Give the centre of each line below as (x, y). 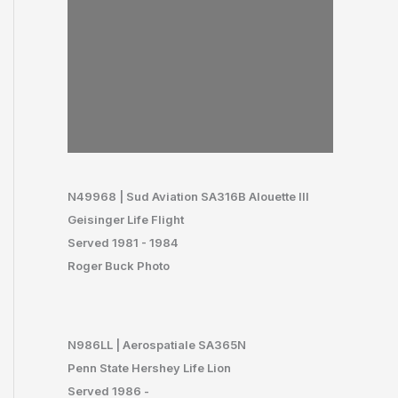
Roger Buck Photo (119, 266)
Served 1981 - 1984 (123, 243)
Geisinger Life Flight (126, 220)
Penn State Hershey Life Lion (149, 367)
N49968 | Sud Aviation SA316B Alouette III (188, 197)
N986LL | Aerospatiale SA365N (157, 344)
